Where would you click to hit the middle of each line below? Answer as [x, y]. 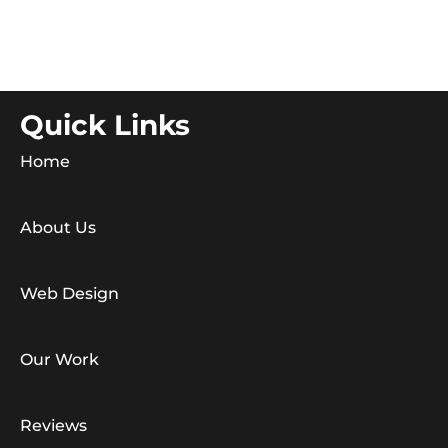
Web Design [69, 293]
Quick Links [105, 124]
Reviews [53, 425]
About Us [58, 227]
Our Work [59, 359]
